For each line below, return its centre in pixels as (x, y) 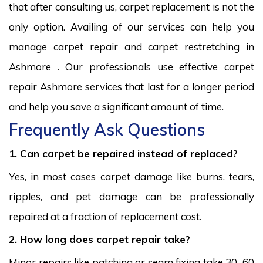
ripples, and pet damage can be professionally (131, 196)
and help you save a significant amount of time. (116, 106)
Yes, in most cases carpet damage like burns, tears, (131, 176)
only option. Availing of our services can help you (131, 26)
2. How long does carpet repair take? (100, 239)
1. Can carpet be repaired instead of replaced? (123, 153)
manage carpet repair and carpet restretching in (131, 46)
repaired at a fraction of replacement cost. (105, 216)
